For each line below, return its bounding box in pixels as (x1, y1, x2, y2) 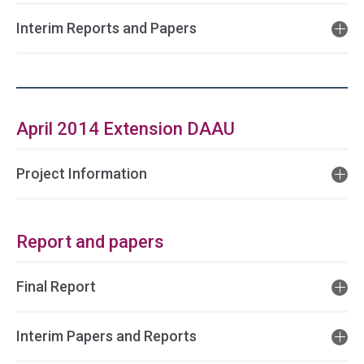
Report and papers (16, 232, 164, 252)
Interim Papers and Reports (16, 327, 197, 344)
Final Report (16, 278, 96, 295)
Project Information (16, 165, 147, 182)
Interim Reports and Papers (16, 19, 197, 37)
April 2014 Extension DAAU (16, 119, 235, 139)
